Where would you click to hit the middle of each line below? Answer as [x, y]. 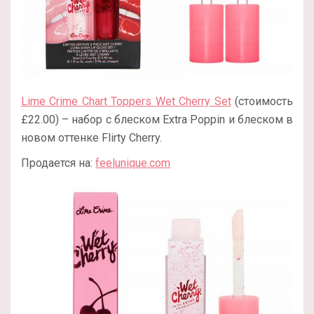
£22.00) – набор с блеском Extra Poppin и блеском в [157, 120]
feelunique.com [133, 163]
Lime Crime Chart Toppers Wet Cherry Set [126, 102]
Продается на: [58, 163]
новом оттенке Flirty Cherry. [91, 138]
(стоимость [262, 102]
